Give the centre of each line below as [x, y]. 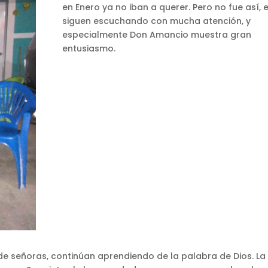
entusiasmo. [89, 49]
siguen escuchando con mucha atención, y [156, 21]
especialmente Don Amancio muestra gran [156, 35]
